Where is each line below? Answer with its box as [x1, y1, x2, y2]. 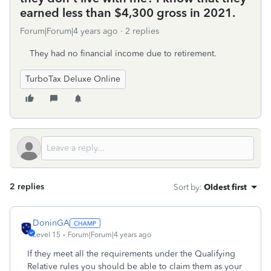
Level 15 [33, 230, 60, 239]
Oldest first [204, 182, 247, 192]
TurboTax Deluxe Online [25, 74, 120, 84]
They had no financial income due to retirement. [30, 48, 217, 59]
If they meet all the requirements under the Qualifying [27, 249, 235, 259]
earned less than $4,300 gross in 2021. [20, 5, 235, 20]
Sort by [174, 182, 200, 192]
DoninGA [33, 218, 70, 228]
